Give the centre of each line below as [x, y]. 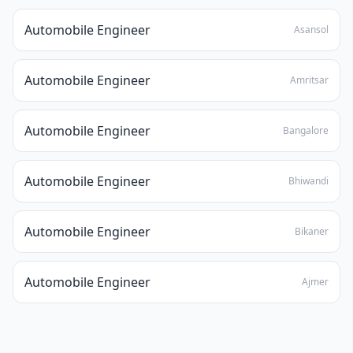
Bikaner [312, 231]
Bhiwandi [308, 181]
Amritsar [309, 80]
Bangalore [306, 130]
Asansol [311, 30]
